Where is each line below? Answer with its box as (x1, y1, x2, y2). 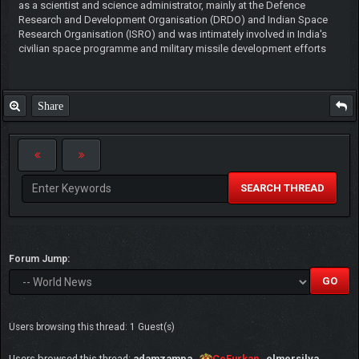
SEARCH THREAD (240, 181, 325, 194)
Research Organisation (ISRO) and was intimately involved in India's (18, 27, 327, 40)
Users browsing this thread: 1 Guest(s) (9, 321, 175, 333)
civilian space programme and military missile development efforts (18, 42, 326, 54)
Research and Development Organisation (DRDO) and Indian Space (18, 13, 328, 26)
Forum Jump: (9, 252, 70, 264)
